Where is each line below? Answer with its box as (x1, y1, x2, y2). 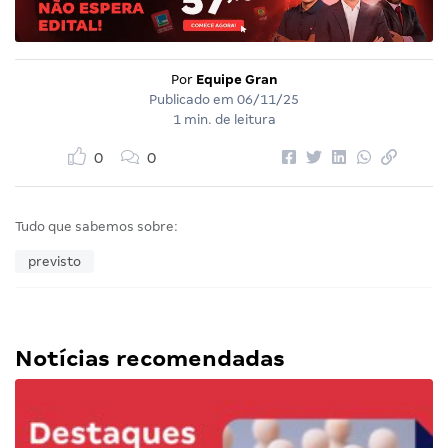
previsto (28, 254, 81, 270)
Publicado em (149, 92, 237, 108)
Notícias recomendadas (15, 346, 285, 372)
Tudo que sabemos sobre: (15, 219, 178, 235)
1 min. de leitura (172, 112, 276, 128)
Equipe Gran (195, 72, 278, 88)
